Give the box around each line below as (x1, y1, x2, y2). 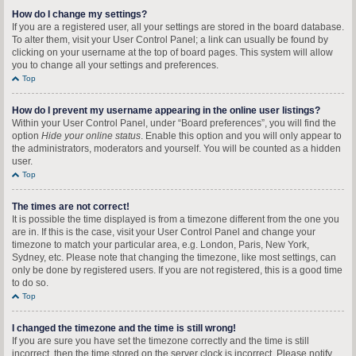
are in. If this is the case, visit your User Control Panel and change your (12, 226, 315, 238)
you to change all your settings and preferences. (12, 60, 219, 71)
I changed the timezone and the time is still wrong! (12, 323, 236, 334)
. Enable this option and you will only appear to (141, 130, 342, 141)
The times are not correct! (12, 201, 130, 212)
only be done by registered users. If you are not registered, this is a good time (12, 265, 342, 276)
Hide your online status (41, 130, 141, 141)
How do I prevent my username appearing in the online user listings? (12, 105, 320, 116)
